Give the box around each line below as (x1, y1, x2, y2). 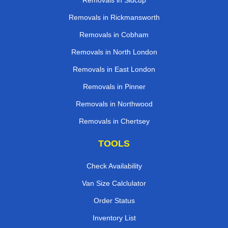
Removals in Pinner (82, 82, 146, 91)
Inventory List (92, 214, 136, 222)
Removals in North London (71, 48, 157, 56)
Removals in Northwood (75, 100, 153, 108)
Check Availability (86, 162, 142, 170)
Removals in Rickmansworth (68, 13, 160, 22)
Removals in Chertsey (78, 117, 150, 126)
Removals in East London (73, 65, 155, 74)
